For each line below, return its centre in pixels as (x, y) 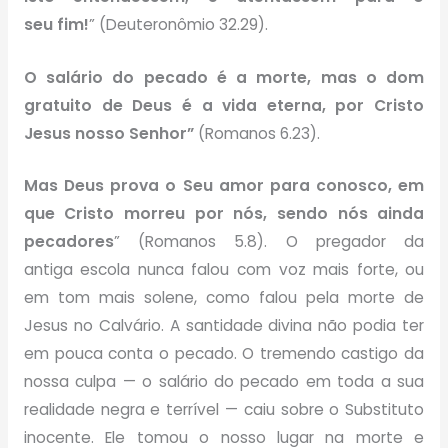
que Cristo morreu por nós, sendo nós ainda (224, 214)
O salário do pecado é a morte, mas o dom (224, 77)
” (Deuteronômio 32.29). (178, 24)
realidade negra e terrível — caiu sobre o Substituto (224, 410)
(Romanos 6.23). (258, 133)
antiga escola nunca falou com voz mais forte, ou (224, 270)
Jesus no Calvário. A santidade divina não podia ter (224, 326)
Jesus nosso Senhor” (110, 133)
